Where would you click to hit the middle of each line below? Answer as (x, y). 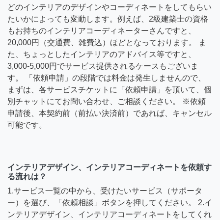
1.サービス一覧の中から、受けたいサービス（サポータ (105, 191)
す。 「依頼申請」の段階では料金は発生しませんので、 (107, 78)
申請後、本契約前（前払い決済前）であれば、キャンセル (110, 113)
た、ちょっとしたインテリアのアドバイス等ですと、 (102, 54)
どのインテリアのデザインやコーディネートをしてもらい (110, 7)
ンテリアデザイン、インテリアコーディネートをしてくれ (110, 214)
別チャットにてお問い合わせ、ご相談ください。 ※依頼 (107, 101)
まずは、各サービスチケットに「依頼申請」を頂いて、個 (110, 89)
